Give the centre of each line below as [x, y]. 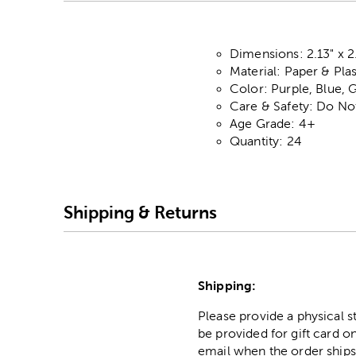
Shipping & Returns [140, 212]
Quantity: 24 [266, 141]
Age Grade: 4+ [273, 124]
